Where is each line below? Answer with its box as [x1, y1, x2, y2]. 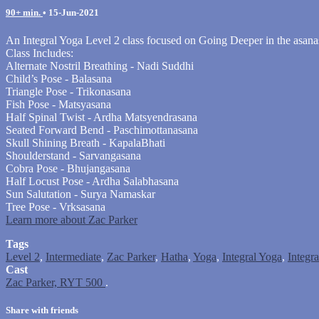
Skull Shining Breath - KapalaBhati [6, 136, 165, 149]
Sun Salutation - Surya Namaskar [6, 187, 155, 200]
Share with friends [6, 305, 78, 316]
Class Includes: [6, 46, 73, 59]
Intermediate [46, 250, 101, 263]
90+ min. [6, 6, 43, 18]
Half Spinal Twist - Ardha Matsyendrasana [6, 110, 197, 123]
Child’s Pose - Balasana [6, 72, 112, 85]
